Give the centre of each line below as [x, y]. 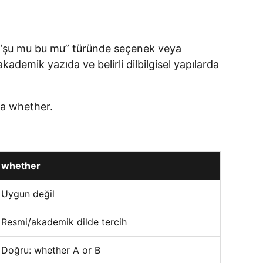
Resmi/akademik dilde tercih [64, 222]
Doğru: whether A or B [51, 250]
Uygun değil [28, 194]
